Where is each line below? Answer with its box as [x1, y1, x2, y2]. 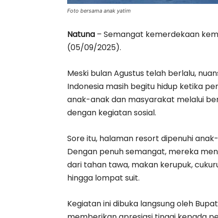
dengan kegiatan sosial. [67, 107, 156, 118]
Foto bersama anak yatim [67, 7, 131, 14]
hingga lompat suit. [67, 172, 140, 183]
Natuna [67, 29, 95, 40]
